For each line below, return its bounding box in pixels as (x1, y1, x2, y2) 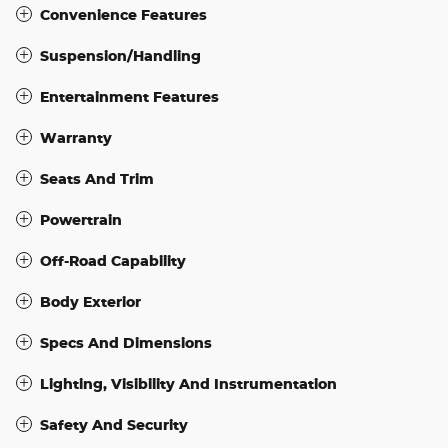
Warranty (40, 128, 112, 146)
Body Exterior (40, 292, 141, 310)
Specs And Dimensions (40, 333, 212, 351)
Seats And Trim (40, 169, 154, 187)
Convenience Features (40, 5, 207, 23)
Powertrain (40, 210, 122, 228)
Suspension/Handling (40, 46, 201, 64)
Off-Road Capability (40, 251, 186, 269)
